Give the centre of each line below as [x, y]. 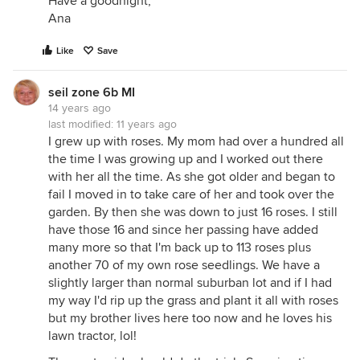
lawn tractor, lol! [92, 336]
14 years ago [80, 108]
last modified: [82, 124]
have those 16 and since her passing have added [183, 230]
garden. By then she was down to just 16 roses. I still [193, 212]
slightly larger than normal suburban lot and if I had [190, 283]
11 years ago [147, 124]
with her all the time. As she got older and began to [192, 177]
